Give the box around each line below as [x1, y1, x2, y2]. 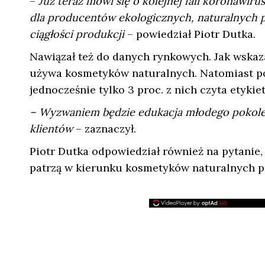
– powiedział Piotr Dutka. [124, 27, 256, 41]
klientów [29, 122, 76, 136]
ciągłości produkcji [29, 27, 124, 41]
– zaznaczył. [75, 122, 136, 136]
